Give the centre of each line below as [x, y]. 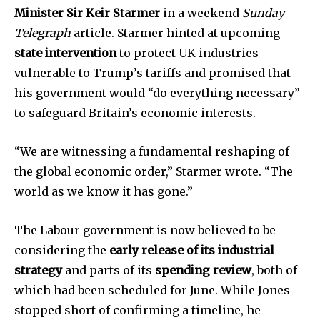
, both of [274, 270]
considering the [62, 250]
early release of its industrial [192, 250]
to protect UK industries [187, 53]
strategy [38, 270]
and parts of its [109, 270]
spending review [203, 270]
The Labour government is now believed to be [145, 230]
